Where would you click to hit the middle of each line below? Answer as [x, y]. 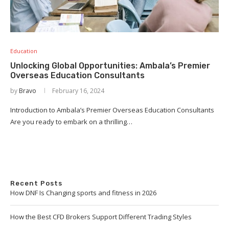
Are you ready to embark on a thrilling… [71, 122]
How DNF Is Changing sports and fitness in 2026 [83, 193]
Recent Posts [36, 183]
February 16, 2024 [78, 91]
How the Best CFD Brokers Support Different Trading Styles [101, 217]
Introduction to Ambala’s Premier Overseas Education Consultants [112, 110]
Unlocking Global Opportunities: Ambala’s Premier [110, 66]
